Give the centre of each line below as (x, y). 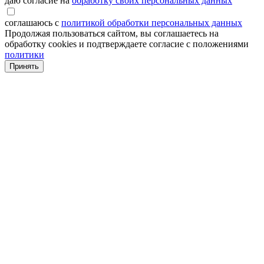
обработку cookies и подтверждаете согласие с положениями (127, 44)
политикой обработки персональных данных (152, 23)
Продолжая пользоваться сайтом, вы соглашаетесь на (112, 34)
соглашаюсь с (33, 23)
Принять (24, 67)
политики (24, 55)
